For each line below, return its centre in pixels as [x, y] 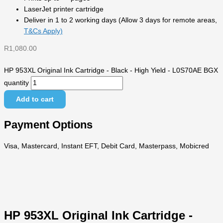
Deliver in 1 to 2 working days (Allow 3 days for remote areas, [120, 20]
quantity [16, 83]
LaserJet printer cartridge [64, 9]
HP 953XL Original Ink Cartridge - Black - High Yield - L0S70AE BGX [111, 71]
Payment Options [48, 124]
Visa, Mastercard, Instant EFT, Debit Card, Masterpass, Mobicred [107, 146]
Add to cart [35, 100]
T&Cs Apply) [43, 31]
